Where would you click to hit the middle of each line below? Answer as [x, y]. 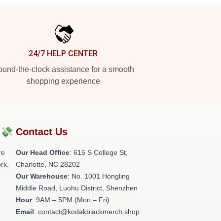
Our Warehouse [42, 176]
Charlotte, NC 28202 [48, 164]
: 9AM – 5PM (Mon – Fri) [71, 200]
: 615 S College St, [99, 152]
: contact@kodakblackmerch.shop [87, 212]
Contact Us [42, 132]
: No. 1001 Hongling [99, 176]
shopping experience [63, 81]
